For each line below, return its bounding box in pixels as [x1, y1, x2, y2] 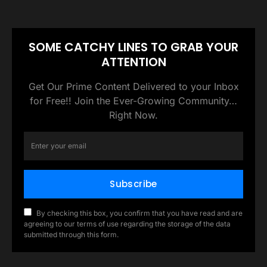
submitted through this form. [24, 229, 119, 239]
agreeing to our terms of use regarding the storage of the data [24, 219, 231, 228]
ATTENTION [101, 53, 166, 70]
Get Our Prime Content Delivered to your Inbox [28, 80, 239, 92]
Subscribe [110, 177, 157, 190]
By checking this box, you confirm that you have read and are [36, 208, 243, 218]
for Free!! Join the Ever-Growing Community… [30, 94, 237, 107]
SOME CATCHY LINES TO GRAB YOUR [29, 38, 238, 55]
